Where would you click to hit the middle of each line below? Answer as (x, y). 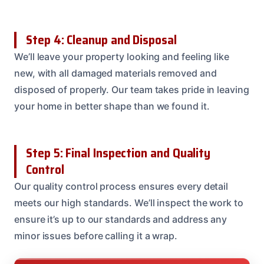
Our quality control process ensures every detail (121, 186)
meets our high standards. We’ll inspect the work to (129, 202)
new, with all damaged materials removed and (115, 73)
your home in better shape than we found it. (112, 106)
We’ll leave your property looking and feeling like (122, 56)
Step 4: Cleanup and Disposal (101, 39)
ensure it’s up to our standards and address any (121, 219)
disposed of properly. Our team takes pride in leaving (132, 89)
